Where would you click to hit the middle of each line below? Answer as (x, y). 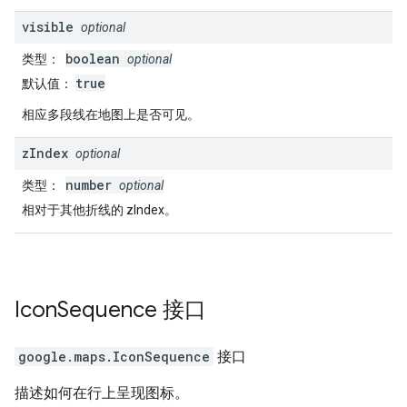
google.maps (62, 357)
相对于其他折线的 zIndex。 (99, 210)
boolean (96, 59)
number (92, 185)
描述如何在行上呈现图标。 (102, 393)
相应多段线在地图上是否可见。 (111, 114)
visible (48, 27)
